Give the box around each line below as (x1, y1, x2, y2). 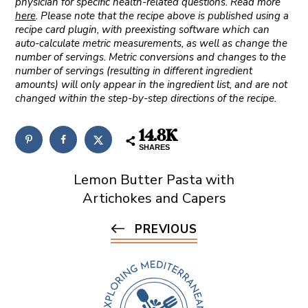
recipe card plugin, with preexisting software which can (14, 22, 269, 36)
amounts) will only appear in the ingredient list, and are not (14, 77, 287, 91)
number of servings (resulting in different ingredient (14, 63, 252, 78)
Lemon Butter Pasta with (74, 170, 234, 189)
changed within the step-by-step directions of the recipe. (14, 91, 276, 105)
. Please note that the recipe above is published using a (35, 8, 289, 23)
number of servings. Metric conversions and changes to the (14, 49, 286, 64)
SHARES (138, 143, 170, 152)
